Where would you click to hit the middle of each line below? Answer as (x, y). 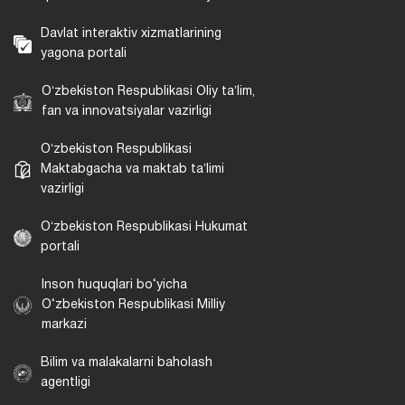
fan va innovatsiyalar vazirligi (127, 112)
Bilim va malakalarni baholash (127, 363)
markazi (64, 325)
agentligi (66, 383)
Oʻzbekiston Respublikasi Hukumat (144, 228)
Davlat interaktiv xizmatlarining (131, 34)
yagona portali (84, 54)
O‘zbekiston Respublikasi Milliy (133, 306)
